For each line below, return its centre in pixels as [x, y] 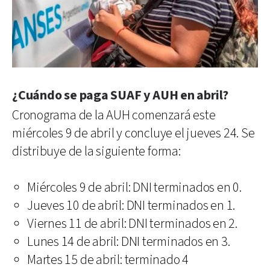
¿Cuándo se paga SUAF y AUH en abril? [121, 95]
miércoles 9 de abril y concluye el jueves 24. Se [133, 133]
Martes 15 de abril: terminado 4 [108, 260]
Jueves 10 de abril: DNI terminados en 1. [131, 206]
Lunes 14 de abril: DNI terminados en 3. [129, 242]
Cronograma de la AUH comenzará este [114, 115]
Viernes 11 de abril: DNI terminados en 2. [132, 224]
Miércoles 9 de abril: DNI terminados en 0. [134, 187]
